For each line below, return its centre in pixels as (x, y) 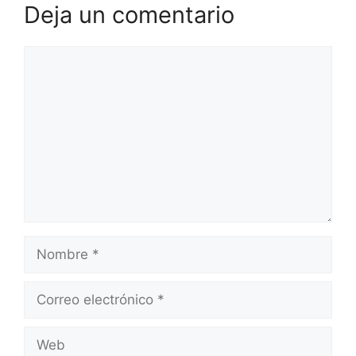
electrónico (58, 310)
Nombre (49, 245)
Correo (44, 290)
